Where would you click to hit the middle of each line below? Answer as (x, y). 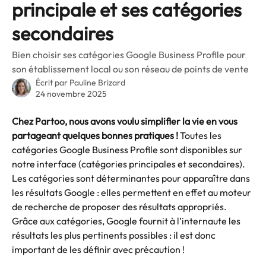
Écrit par (53, 83)
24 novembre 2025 (71, 94)
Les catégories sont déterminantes (86, 178)
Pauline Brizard (97, 83)
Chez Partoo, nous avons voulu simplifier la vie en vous (126, 121)
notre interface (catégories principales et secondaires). (129, 164)
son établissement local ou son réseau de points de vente (130, 69)
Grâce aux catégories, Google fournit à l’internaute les (127, 221)
